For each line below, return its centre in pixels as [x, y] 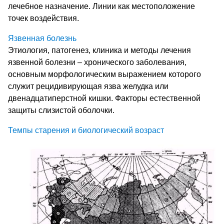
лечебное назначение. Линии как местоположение [101, 6]
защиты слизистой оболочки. [61, 110]
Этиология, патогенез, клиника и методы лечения [99, 50]
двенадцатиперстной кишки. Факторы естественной [104, 98]
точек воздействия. [43, 18]
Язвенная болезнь [42, 38]
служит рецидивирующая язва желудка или [88, 86]
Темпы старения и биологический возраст [86, 130]
